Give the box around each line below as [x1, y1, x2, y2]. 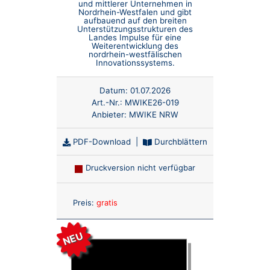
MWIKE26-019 [124, 97, 179, 107]
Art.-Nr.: [91, 97, 125, 107]
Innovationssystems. [95, 58, 175, 68]
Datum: [99, 85, 128, 95]
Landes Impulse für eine [89, 33, 181, 43]
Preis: [72, 198, 94, 208]
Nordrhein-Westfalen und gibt [78, 7, 192, 17]
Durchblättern [152, 136, 207, 146]
